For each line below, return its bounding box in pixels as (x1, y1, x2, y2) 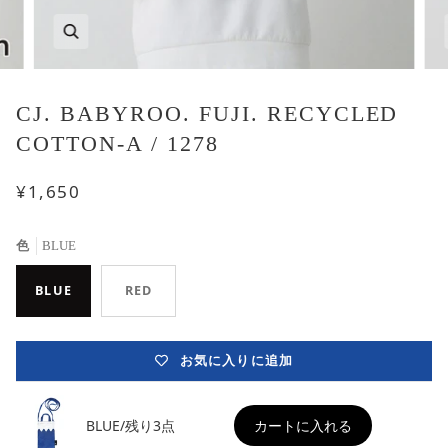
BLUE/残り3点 (86, 415, 175, 435)
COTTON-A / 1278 (16, 130, 219, 156)
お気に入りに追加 (179, 352, 294, 370)
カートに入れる (254, 415, 352, 435)
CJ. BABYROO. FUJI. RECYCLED (16, 100, 399, 126)
